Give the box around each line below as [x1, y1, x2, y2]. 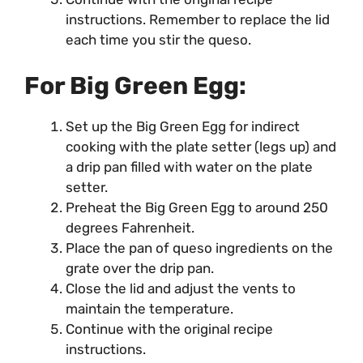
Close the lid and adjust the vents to [66, 280, 296, 297]
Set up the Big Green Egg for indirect [66, 117, 300, 135]
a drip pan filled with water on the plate [66, 158, 313, 175]
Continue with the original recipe [66, 320, 273, 337]
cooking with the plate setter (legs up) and [66, 138, 336, 155]
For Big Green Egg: [24, 70, 246, 100]
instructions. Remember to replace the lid [66, 11, 330, 28]
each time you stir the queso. [66, 32, 251, 49]
